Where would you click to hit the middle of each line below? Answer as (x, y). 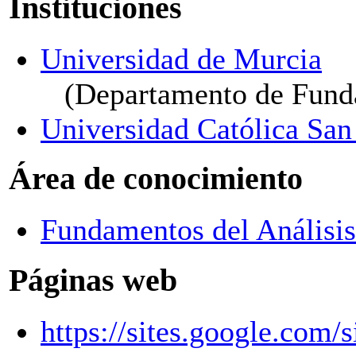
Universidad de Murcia (181, 58)
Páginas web (93, 280)
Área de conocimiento (156, 179)
